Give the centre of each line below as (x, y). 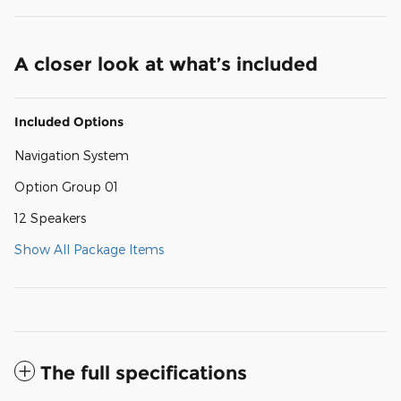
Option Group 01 (66, 186)
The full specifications (144, 372)
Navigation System (72, 155)
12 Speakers (50, 218)
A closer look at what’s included (166, 64)
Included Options (69, 121)
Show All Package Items (89, 249)
